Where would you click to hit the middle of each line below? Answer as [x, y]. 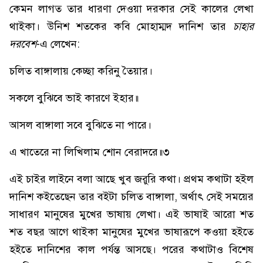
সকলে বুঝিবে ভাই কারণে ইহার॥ [74, 98]
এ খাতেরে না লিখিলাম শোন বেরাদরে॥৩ [90, 152]
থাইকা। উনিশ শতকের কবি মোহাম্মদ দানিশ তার [121, 26]
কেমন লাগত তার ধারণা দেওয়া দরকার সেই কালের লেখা [131, 9]
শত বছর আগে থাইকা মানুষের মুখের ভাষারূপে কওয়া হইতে [131, 232]
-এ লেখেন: [58, 44]
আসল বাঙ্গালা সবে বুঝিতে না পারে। [80, 125]
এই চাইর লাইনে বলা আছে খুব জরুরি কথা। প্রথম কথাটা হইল [131, 179]
